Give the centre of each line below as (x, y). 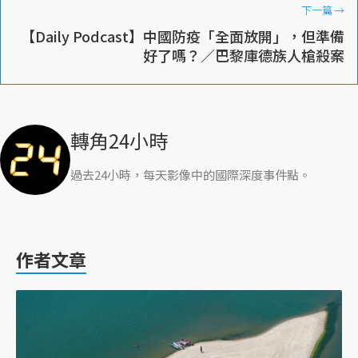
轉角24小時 (119, 140)
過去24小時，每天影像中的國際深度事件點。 (191, 174)
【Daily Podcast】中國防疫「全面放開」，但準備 (183, 36)
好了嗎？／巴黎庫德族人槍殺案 (244, 55)
